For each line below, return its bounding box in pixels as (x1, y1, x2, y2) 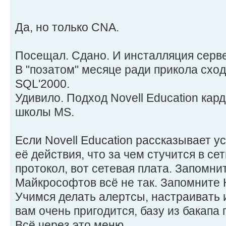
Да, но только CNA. (15, 20, 119, 34)
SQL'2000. (15, 77, 70, 90)
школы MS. (15, 105, 74, 119)
